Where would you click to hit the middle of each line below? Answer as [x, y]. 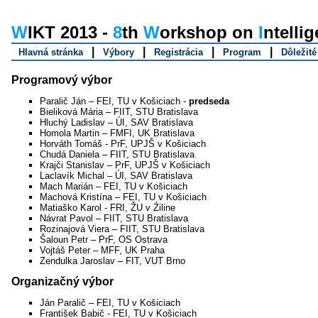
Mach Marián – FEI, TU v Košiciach [114, 186]
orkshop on [209, 32]
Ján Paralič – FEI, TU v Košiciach [110, 303]
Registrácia [179, 52]
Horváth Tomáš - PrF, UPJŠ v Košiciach [123, 144]
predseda [209, 101]
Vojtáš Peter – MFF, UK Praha [102, 250]
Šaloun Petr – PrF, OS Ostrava [104, 240]
